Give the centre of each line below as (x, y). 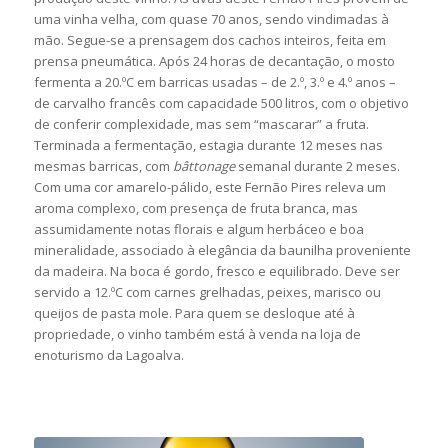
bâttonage (203, 165)
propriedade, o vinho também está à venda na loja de (197, 333)
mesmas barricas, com (103, 165)
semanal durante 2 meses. (317, 165)
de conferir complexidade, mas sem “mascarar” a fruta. (201, 123)
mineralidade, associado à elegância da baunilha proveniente (222, 249)
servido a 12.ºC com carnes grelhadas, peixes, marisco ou (207, 291)
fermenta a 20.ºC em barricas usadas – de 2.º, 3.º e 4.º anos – (214, 81)
